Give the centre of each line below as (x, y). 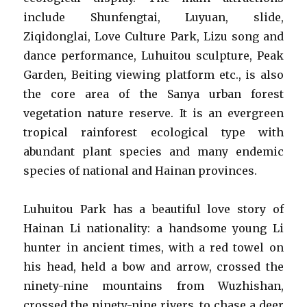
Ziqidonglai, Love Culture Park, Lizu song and (153, 36)
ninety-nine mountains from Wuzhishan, (153, 286)
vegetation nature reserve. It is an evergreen (153, 113)
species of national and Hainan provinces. (140, 171)
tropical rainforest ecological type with (153, 132)
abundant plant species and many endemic (153, 151)
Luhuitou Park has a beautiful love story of (153, 209)
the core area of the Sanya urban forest (153, 94)
